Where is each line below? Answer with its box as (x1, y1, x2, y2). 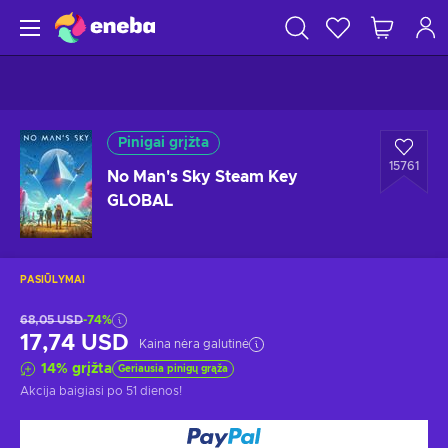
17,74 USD (20, 332, 129, 355)
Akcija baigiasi (20, 385, 107, 397)
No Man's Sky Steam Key (107, 169, 298, 185)
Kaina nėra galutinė (139, 338, 249, 350)
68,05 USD (20, 314, 83, 326)
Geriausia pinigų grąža (118, 364, 228, 374)
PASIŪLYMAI (20, 275, 85, 285)
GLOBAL (107, 193, 173, 209)
